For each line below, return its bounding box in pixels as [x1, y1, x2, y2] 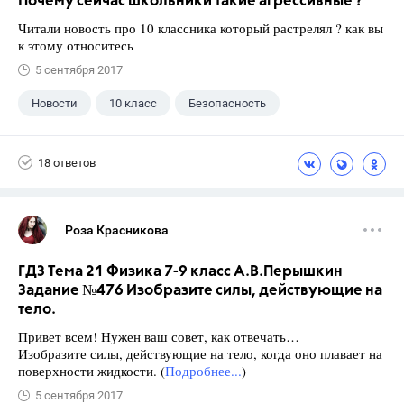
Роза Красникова [65, 223, 169, 237]
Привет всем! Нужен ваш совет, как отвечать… [18, 327, 299, 345]
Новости [32, 96, 78, 110]
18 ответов [38, 155, 96, 170]
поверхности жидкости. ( [18, 362, 165, 380]
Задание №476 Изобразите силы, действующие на [18, 283, 382, 298]
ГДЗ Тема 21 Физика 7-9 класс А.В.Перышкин [18, 264, 343, 280]
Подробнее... [165, 362, 242, 380]
